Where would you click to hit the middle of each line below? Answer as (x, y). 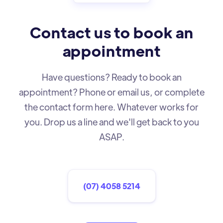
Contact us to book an (111, 32)
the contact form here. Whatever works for (111, 107)
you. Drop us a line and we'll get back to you (111, 121)
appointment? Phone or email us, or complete (111, 92)
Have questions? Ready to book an (111, 77)
